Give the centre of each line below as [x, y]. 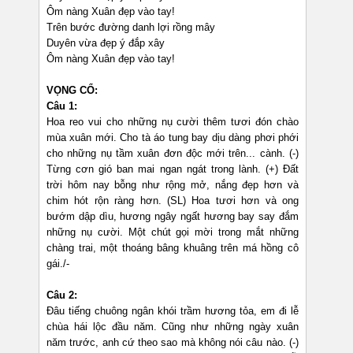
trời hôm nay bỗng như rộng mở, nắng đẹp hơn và [173, 185]
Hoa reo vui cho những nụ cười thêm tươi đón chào [173, 122]
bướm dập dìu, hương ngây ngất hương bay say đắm [173, 217]
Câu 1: [62, 106]
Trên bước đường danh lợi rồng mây [131, 28]
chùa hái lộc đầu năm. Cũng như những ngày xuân [173, 327]
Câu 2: [62, 295]
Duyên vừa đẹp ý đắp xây [106, 43]
